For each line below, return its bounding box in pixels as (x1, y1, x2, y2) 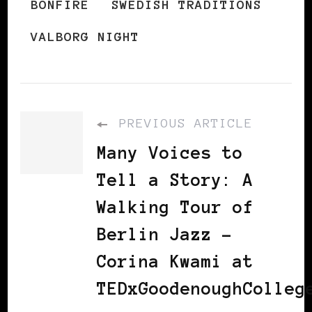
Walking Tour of (97, 198, 253, 217)
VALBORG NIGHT (31, 30, 139, 45)
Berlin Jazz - (97, 225, 233, 244)
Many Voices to (97, 143, 243, 163)
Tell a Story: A (97, 171, 253, 190)
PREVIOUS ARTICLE (111, 116, 253, 131)
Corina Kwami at (97, 252, 253, 272)
